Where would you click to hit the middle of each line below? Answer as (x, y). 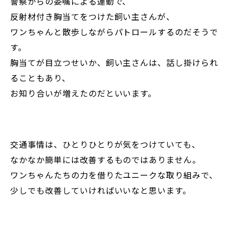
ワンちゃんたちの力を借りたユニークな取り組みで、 (114, 175)
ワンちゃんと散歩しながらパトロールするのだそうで (114, 32)
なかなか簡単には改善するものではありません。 (106, 160)
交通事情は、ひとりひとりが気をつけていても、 (106, 144)
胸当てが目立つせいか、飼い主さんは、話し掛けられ (114, 63)
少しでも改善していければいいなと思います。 (101, 190)
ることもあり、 (40, 78)
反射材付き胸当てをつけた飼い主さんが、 (93, 17)
